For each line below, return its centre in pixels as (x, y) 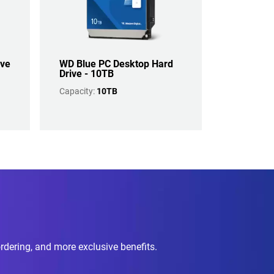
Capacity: (78, 91)
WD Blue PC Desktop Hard (116, 64)
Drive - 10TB (87, 74)
